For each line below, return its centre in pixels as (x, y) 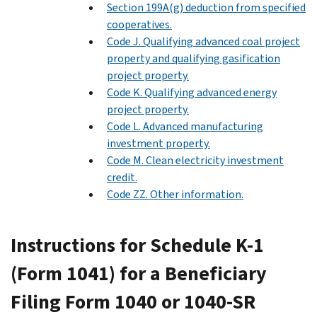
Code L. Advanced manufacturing (185, 126)
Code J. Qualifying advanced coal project (203, 41)
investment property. (158, 143)
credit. (122, 177)
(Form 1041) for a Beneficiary (139, 273)
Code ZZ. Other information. (175, 194)
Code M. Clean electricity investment (195, 160)
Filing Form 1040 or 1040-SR (133, 301)
